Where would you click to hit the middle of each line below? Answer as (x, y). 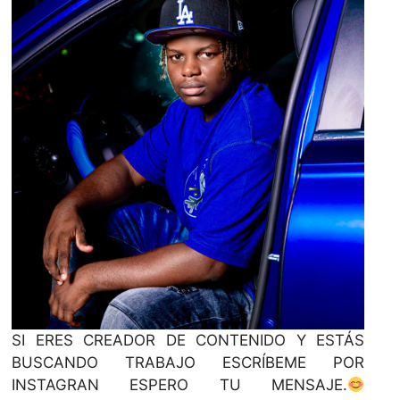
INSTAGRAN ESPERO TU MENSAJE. (179, 384)
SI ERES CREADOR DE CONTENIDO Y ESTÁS (188, 340)
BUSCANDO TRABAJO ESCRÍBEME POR (188, 362)
